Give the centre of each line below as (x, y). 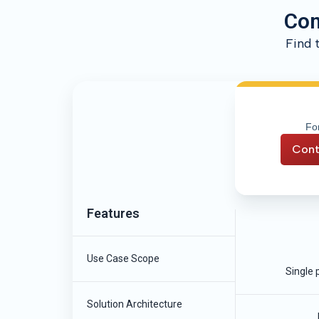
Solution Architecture (135, 304)
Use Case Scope (123, 258)
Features (113, 213)
